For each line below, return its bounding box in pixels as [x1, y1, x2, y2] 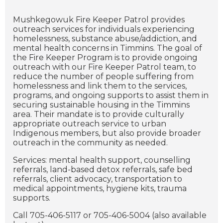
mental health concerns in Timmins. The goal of [13, 43, 202, 53]
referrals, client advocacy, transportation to [13, 174, 182, 184]
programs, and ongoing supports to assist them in [13, 91, 209, 101]
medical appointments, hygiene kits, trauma [13, 184, 187, 194]
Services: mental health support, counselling [13, 155, 191, 165]
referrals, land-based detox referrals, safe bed [13, 165, 193, 175]
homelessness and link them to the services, [13, 81, 187, 91]
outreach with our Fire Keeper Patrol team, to [13, 62, 196, 72]
